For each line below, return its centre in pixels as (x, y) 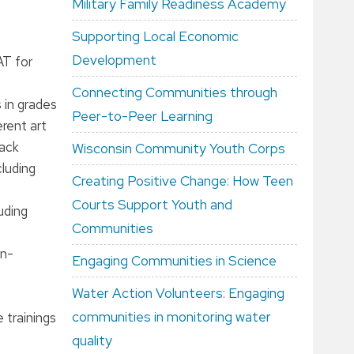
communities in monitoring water (171, 317)
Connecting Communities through (175, 92)
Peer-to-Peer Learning (142, 116)
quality (92, 341)
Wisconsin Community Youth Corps (179, 149)
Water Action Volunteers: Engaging (178, 293)
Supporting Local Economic (155, 36)
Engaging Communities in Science (174, 261)
